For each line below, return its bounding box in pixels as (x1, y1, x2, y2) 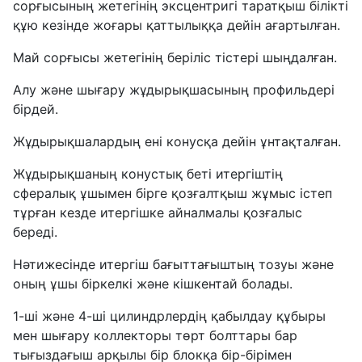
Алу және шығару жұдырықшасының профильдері (13, 82, 335, 99)
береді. (13, 224, 57, 241)
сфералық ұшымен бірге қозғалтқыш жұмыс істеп (13, 185, 332, 202)
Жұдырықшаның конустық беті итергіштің (13, 166, 283, 183)
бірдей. (13, 101, 58, 118)
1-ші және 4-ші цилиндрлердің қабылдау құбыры (13, 308, 326, 325)
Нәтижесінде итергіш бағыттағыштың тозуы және (13, 256, 334, 273)
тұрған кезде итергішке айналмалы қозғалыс (13, 204, 302, 221)
